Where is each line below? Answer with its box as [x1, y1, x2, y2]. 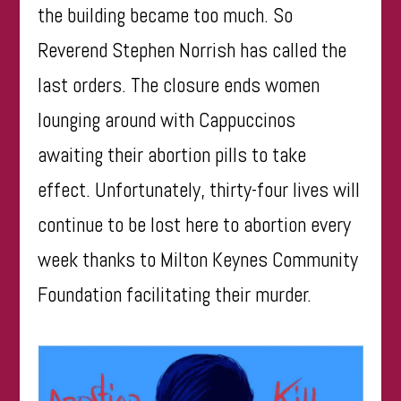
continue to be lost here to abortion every [38, 210, 352, 238]
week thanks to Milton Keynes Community [38, 245, 359, 273]
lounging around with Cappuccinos [38, 106, 296, 133]
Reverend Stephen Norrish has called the [38, 36, 347, 64]
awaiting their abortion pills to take [38, 141, 307, 168]
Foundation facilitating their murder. [38, 280, 312, 308]
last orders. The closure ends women [38, 71, 320, 98]
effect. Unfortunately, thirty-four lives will [38, 175, 361, 203]
